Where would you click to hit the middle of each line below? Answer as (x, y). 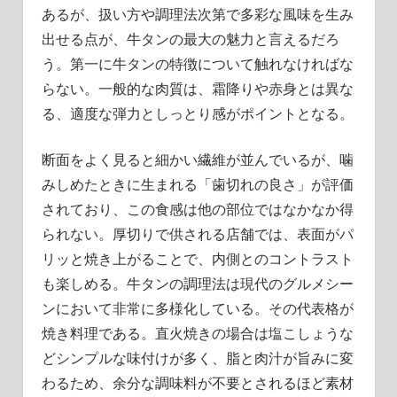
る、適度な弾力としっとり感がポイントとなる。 (197, 113)
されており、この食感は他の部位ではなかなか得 (197, 209)
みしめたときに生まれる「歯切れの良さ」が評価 (197, 184)
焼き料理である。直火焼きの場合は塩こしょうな (197, 333)
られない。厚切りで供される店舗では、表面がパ (197, 234)
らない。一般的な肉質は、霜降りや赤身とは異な (197, 88)
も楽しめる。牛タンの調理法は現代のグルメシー (197, 283)
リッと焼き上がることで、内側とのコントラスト (197, 258)
